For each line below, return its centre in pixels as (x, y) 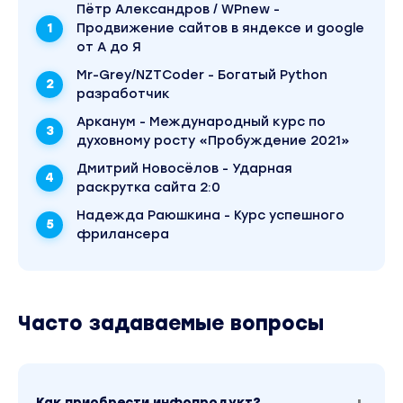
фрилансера (123, 235)
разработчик (123, 94)
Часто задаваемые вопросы (171, 324)
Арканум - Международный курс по (201, 122)
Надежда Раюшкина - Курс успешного (210, 216)
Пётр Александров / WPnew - (178, 10)
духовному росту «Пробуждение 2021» (213, 141)
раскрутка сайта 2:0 (148, 188)
